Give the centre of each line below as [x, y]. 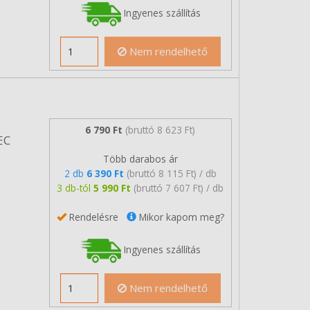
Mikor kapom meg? [180, 217]
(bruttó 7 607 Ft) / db [179, 188]
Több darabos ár [140, 158]
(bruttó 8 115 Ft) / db [171, 173]
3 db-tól [75, 188]
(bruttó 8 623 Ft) [161, 129]
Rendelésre [96, 217]
